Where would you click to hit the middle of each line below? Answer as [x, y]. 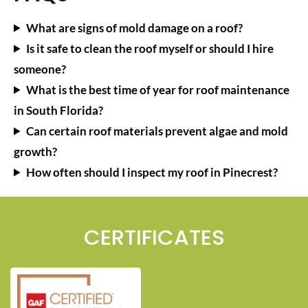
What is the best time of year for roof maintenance [158, 89]
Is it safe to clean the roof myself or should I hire [150, 48]
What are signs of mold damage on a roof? [135, 27]
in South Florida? [58, 110]
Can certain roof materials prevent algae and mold [157, 131]
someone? [40, 69]
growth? [35, 151]
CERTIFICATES [154, 237]
